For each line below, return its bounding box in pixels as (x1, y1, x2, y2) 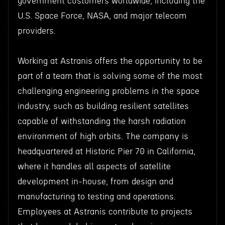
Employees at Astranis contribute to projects (17, 207, 192, 216)
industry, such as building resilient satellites (17, 102, 189, 110)
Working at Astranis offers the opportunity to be (17, 57, 202, 65)
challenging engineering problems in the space (17, 87, 199, 95)
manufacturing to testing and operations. (17, 192, 176, 201)
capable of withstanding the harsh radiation (17, 117, 186, 126)
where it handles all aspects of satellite (17, 162, 171, 171)
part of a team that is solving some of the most (17, 72, 202, 80)
